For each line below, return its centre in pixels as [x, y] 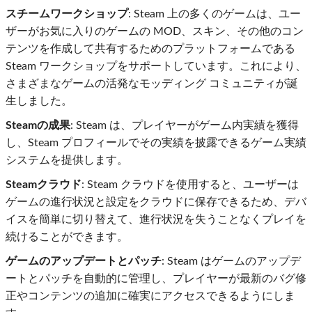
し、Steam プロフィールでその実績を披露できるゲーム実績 [156, 143]
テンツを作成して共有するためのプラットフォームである [150, 49]
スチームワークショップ [67, 14]
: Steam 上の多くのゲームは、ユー [214, 14]
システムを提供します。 [67, 161]
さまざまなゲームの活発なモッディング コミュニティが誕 [152, 84]
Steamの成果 [38, 126]
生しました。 [39, 101]
